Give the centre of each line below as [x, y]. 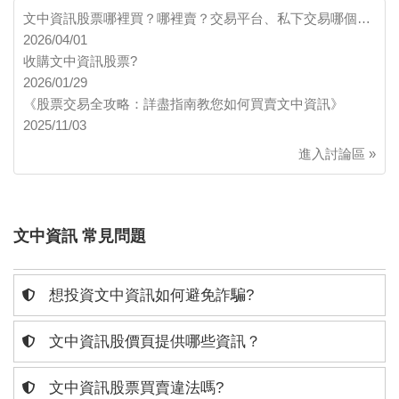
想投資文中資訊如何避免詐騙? [149, 296]
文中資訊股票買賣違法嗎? [134, 388]
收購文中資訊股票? [80, 61]
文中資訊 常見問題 [80, 236]
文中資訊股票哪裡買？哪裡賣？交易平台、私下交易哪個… [197, 19]
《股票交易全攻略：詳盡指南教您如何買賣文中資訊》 [183, 104]
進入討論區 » [337, 154]
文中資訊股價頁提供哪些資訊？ [153, 342]
